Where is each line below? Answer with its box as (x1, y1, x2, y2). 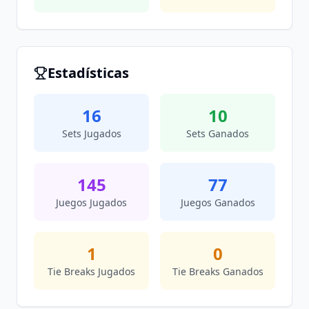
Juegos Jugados (56, 196, 127, 209)
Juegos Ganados (180, 196, 255, 209)
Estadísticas (48, 63, 129, 82)
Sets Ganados (186, 127, 249, 140)
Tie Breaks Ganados (172, 265, 263, 278)
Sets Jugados (61, 127, 121, 140)
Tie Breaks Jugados (48, 265, 135, 278)
